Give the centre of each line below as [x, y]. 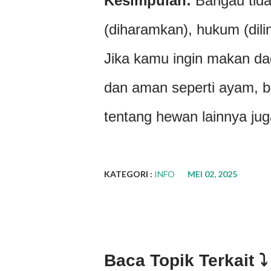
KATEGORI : [128, 174]
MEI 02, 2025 [212, 174]
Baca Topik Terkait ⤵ [186, 260]
